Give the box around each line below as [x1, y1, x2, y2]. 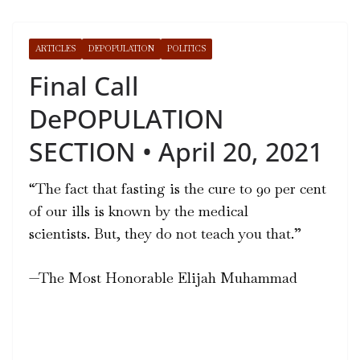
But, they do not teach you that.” [94, 223, 305, 243]
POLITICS [167, 43, 206, 54]
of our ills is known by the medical [29, 201, 248, 220]
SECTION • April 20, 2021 [29, 133, 323, 169]
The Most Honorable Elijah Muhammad [39, 268, 297, 287]
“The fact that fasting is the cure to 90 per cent [29, 178, 326, 198]
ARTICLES [35, 43, 76, 54]
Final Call [29, 67, 139, 103]
